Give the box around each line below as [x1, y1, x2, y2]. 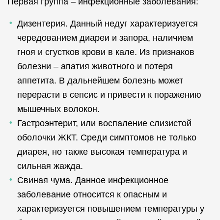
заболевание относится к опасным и [17, 190, 167, 199]
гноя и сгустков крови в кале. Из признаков [17, 47, 194, 57]
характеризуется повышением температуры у [17, 204, 204, 214]
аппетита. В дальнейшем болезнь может [17, 76, 183, 85]
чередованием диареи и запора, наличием [17, 33, 193, 43]
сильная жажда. [17, 161, 83, 171]
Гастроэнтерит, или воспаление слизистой [17, 118, 192, 128]
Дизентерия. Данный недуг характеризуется [17, 19, 198, 28]
